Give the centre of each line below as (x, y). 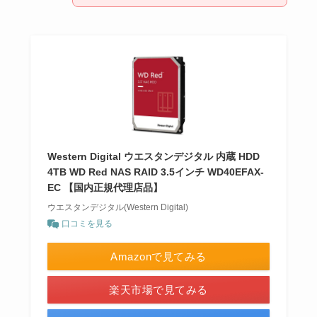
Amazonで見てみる (158, 257)
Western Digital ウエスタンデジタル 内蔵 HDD (153, 157)
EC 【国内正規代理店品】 (105, 188)
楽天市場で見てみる (158, 290)
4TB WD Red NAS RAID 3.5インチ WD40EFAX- (155, 172)
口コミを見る (87, 224)
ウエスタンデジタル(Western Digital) (117, 208)
